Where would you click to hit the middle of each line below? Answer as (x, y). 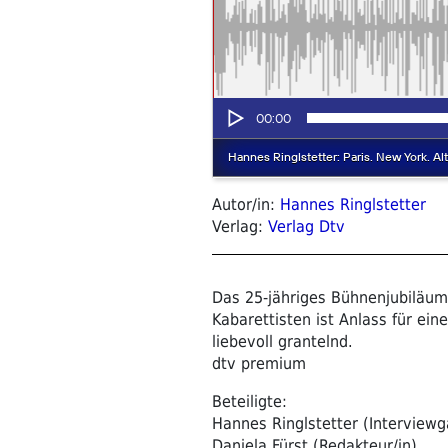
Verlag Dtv (306, 226)
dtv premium (259, 363)
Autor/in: (246, 204)
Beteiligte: (249, 401)
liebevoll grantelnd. (282, 341)
